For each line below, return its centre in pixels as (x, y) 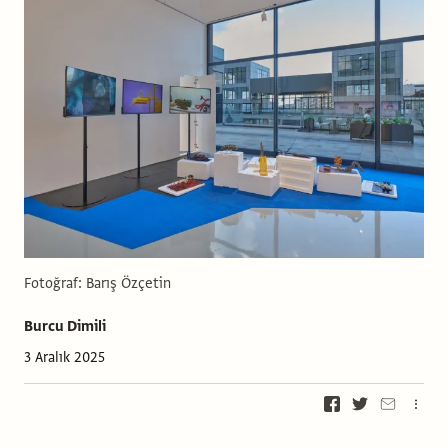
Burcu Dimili (65, 326)
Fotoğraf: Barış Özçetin (97, 283)
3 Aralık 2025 (64, 357)
